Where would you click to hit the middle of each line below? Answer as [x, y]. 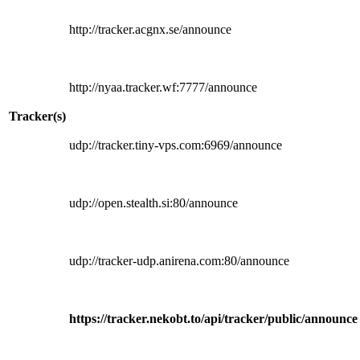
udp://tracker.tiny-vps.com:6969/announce [176, 145]
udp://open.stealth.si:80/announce [153, 202]
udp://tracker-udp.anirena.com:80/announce [179, 260]
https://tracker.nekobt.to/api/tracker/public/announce [213, 318]
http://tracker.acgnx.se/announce [150, 29]
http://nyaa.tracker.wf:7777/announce [163, 87]
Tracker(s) [37, 116]
